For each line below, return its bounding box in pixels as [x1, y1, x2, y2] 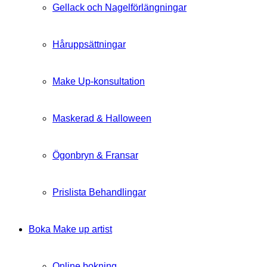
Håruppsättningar [52, 39, 126, 49]
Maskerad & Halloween [52, 113, 151, 123]
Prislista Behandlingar [52, 187, 146, 197]
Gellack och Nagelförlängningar [52, 2, 187, 13]
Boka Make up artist [29, 224, 112, 234]
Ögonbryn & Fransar [52, 150, 138, 160]
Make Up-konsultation [52, 76, 145, 86]
